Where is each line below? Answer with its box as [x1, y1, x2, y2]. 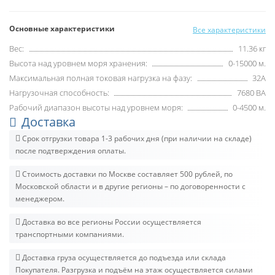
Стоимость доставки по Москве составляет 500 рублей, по [20, 168, 233, 179]
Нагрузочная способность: [9, 87, 109, 98]
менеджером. [15, 193, 64, 204]
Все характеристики [193, 24, 266, 35]
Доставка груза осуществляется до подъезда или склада [20, 252, 226, 263]
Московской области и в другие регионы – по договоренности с [15, 180, 246, 192]
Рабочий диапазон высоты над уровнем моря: [9, 101, 183, 113]
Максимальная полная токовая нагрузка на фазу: [9, 72, 192, 83]
